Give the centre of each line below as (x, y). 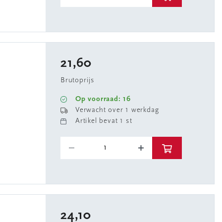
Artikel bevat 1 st (104, 121)
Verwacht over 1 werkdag (117, 110)
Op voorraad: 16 (103, 99)
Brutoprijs (78, 81)
